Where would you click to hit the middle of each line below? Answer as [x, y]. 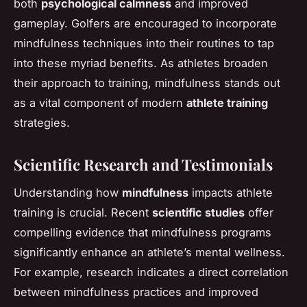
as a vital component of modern [100, 103]
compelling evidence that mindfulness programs [143, 232]
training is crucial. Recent [83, 212]
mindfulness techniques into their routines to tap [144, 44]
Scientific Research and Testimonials [143, 165]
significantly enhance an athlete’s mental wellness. [149, 252]
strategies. [42, 123]
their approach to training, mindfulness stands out [147, 83]
